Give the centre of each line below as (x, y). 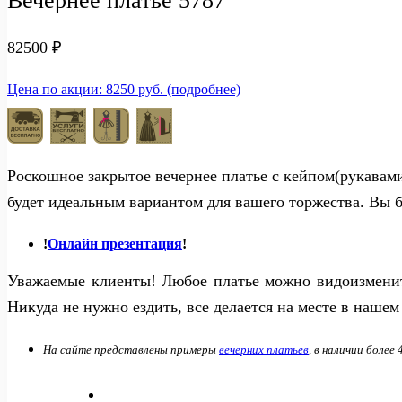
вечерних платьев (264, 349)
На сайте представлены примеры (131, 349)
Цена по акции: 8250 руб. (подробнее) (124, 89)
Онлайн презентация (115, 243)
